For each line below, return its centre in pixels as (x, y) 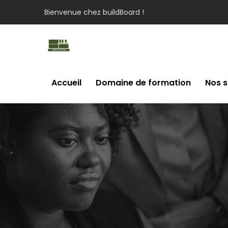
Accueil (66, 83)
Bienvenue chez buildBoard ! (94, 12)
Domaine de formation (143, 83)
